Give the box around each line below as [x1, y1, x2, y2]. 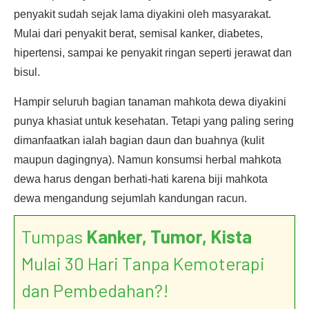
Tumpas [21, 226, 86, 247]
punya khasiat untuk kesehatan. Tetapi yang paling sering [14, 115, 294, 127]
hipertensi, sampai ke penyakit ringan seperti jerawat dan [14, 47, 292, 59]
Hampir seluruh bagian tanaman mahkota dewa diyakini [14, 96, 286, 108]
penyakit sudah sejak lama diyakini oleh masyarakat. [14, 8, 271, 20]
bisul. [14, 66, 40, 78]
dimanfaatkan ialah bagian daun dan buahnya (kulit [14, 134, 264, 146]
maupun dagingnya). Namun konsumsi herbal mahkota [14, 154, 281, 166]
